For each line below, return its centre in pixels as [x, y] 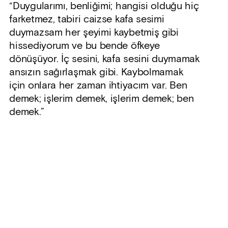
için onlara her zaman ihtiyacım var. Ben [98, 85]
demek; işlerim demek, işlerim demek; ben [102, 98]
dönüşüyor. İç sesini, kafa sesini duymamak [105, 59]
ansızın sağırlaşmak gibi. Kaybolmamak [96, 72]
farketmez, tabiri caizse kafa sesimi [87, 19]
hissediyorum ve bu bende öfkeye [85, 46]
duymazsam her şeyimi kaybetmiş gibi [94, 32]
